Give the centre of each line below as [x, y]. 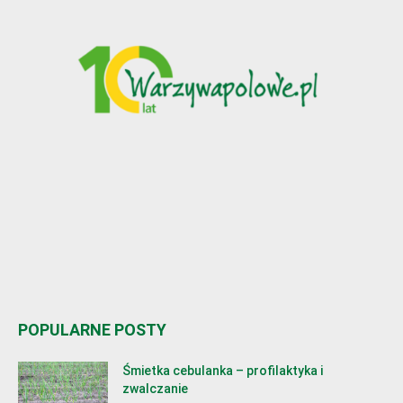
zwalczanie [155, 388]
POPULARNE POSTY [92, 329]
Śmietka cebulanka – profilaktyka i [223, 370]
